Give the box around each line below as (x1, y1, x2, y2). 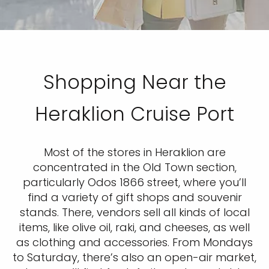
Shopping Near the (43, 68, 226, 96)
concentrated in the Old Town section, (32, 160, 237, 175)
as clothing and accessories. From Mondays (16, 235, 253, 250)
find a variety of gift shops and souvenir (27, 190, 242, 205)
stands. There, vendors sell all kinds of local (19, 205, 250, 220)
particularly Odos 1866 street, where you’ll (23, 175, 246, 190)
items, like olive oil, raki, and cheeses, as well (19, 220, 250, 235)
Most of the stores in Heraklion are (43, 145, 226, 160)
